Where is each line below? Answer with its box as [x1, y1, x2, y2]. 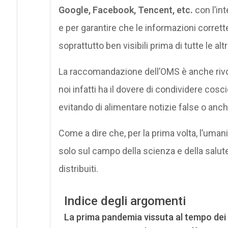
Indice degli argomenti [64, 194, 186, 208]
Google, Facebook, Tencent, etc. [58, 4, 193, 15]
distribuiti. [58, 163, 98, 174]
